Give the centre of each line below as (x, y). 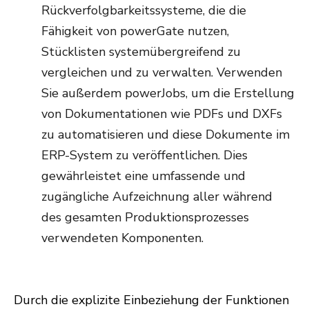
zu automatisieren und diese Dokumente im (166, 135)
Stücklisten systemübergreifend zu (141, 52)
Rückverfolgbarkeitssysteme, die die (144, 11)
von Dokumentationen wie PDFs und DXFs (162, 114)
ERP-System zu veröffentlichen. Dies (144, 156)
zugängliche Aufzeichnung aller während (157, 197)
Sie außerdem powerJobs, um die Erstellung (168, 93)
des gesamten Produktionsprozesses (145, 218)
